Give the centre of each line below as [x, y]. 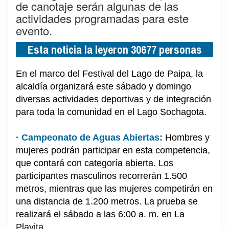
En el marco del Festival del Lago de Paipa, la [109, 73]
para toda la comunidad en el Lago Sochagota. [111, 112]
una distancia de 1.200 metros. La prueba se [107, 201]
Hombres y [187, 137]
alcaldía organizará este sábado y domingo [104, 86]
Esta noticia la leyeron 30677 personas [114, 49]
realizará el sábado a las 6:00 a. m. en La [100, 214]
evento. [34, 30]
